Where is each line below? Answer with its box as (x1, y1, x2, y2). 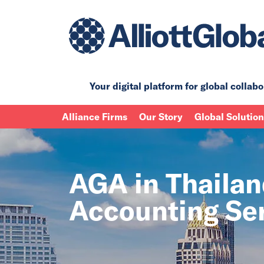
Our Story (139, 110, 183, 123)
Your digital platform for (90, 80, 200, 92)
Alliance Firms (62, 110, 127, 123)
